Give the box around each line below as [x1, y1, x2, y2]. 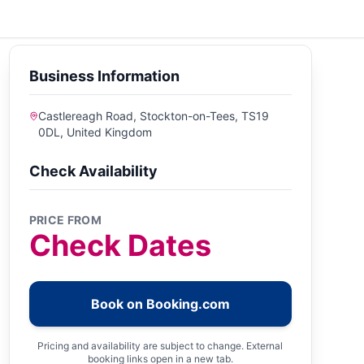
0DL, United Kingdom [38, 124, 153, 139]
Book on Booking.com [90, 295, 230, 312]
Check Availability [28, 162, 158, 180]
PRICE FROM [28, 212, 102, 227]
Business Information [28, 67, 180, 84]
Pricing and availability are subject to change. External [37, 339, 284, 352]
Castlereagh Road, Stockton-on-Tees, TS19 [38, 108, 270, 123]
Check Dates [28, 227, 211, 263]
